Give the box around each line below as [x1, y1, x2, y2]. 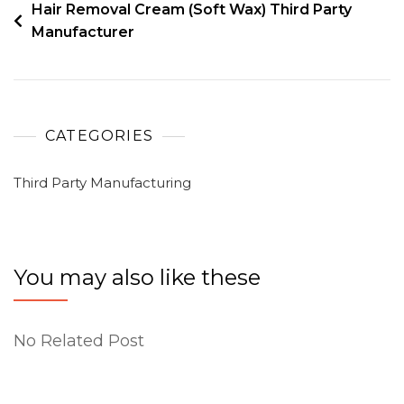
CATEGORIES [45, 127, 153, 144]
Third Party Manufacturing [14, 174, 191, 191]
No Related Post [14, 331, 144, 351]
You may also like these [14, 264, 261, 290]
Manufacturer [32, 23, 134, 41]
